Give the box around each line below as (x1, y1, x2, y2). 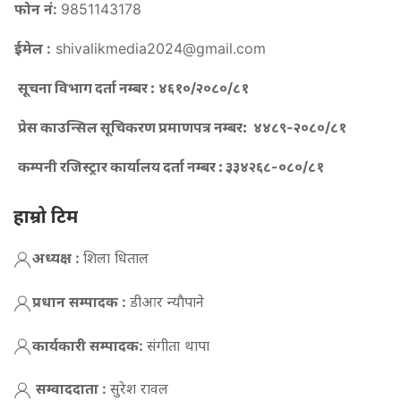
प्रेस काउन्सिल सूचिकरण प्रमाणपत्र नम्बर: (18, 118, 250, 137)
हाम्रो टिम (13, 206, 78, 228)
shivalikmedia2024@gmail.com (51, 39, 266, 58)
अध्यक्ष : (32, 249, 83, 268)
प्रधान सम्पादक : (32, 292, 130, 311)
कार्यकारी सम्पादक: (32, 336, 147, 354)
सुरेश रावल (110, 380, 168, 398)
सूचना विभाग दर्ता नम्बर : (18, 79, 155, 98)
